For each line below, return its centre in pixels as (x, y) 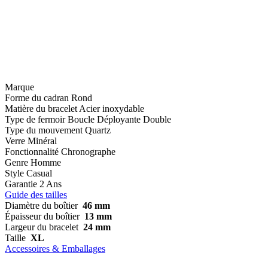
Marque (19, 87)
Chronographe (88, 151)
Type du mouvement (44, 130)
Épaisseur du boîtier (42, 216)
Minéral (42, 141)
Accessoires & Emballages (55, 248)
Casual (39, 173)
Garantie (21, 184)
